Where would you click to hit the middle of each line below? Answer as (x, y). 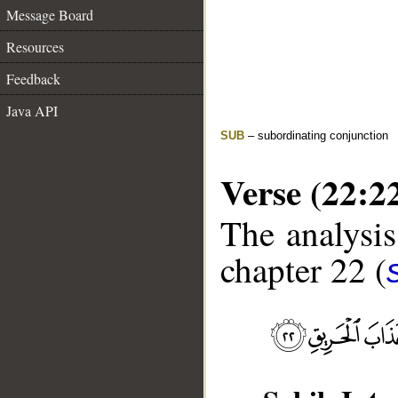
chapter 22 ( (303, 270)
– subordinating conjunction (316, 135)
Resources (35, 47)
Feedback (33, 79)
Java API (32, 111)
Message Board (50, 15)
